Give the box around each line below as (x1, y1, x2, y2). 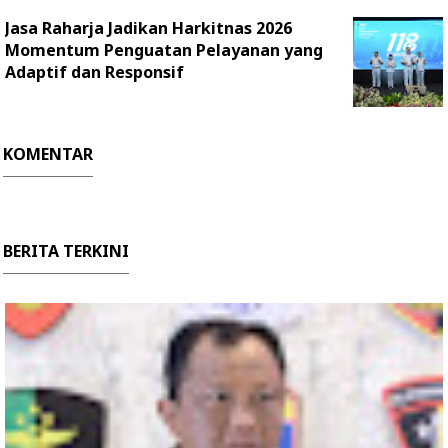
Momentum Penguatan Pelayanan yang (5, 38, 323, 61)
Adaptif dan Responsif (5, 60, 184, 83)
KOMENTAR (3, 142, 93, 165)
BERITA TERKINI (3, 239, 129, 262)
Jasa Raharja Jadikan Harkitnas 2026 (5, 16, 292, 39)
